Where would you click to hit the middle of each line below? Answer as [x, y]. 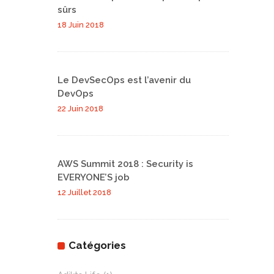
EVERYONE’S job [94, 178]
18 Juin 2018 [81, 25]
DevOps [76, 94]
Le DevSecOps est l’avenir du [124, 80]
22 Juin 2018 [80, 109]
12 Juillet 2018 [84, 193]
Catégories [97, 246]
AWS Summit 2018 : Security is [125, 164]
